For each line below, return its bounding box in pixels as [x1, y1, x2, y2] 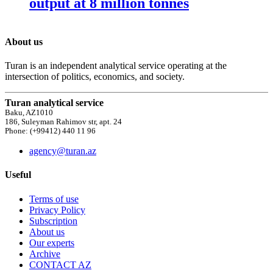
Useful [5, 169, 31, 180]
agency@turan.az [29, 146, 96, 157]
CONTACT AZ [29, 259, 91, 270]
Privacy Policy [29, 204, 85, 215]
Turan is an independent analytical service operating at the [5, 60, 227, 71]
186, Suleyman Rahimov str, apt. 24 [5, 118, 122, 127]
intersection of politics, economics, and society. [5, 71, 185, 82]
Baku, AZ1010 [5, 108, 53, 118]
